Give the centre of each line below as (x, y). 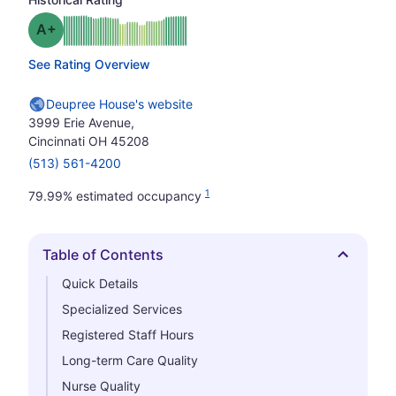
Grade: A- (88, 28)
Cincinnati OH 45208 (89, 141)
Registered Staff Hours (128, 335)
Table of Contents (103, 255)
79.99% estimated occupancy (117, 196)
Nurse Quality (101, 386)
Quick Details (100, 283)
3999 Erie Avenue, (81, 122)
